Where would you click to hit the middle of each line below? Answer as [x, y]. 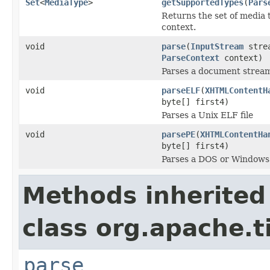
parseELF [181, 90]
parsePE [178, 134]
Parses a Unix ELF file [207, 115]
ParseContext [190, 58]
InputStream [217, 46]
